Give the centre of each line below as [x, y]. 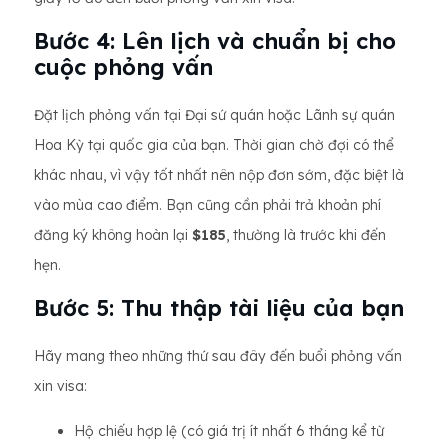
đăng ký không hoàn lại [113, 235]
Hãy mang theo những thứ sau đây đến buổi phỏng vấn [218, 356]
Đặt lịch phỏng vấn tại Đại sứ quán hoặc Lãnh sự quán [214, 115]
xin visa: [60, 386]
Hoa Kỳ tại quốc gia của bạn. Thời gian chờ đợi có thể [214, 145]
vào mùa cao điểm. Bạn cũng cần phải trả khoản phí [207, 205]
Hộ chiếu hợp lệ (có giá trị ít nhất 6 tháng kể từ [229, 431]
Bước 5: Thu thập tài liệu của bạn [219, 308]
